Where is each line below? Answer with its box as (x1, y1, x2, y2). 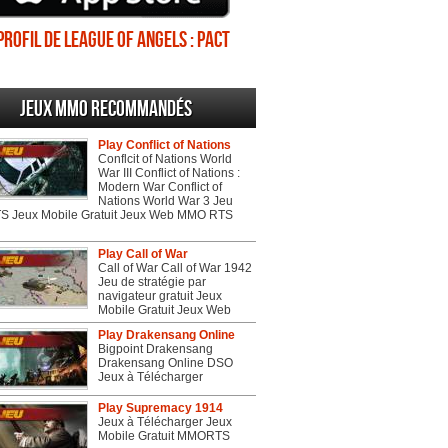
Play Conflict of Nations (98, 138, 231, 152)
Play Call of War (98, 247, 188, 261)
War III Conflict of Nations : (98, 166, 240, 180)
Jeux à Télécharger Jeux (98, 415, 232, 429)
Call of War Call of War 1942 (98, 261, 252, 275)
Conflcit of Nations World (98, 152, 232, 166)
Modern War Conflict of (98, 180, 222, 194)
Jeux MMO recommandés (20, 96, 192, 123)
